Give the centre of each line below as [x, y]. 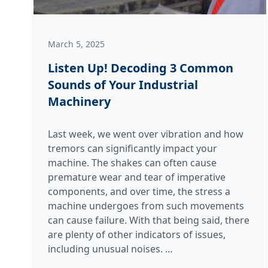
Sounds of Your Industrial [123, 85]
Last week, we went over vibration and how [146, 134]
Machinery [81, 102]
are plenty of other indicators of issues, [137, 235]
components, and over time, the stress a [139, 192]
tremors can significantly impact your [133, 149]
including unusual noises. [106, 249]
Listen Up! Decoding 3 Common [141, 68]
